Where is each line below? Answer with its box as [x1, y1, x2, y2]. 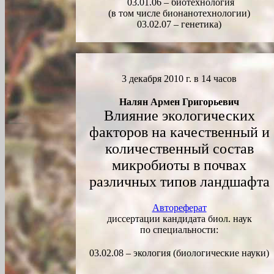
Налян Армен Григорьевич [119, 97, 239, 107]
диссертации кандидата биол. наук [106, 213, 252, 224]
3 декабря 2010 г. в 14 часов [122, 73, 237, 84]
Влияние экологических [103, 108, 255, 124]
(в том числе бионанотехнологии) [108, 8, 250, 18]
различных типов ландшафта [89, 174, 270, 190]
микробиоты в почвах [112, 157, 246, 173]
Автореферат [152, 202, 207, 213]
